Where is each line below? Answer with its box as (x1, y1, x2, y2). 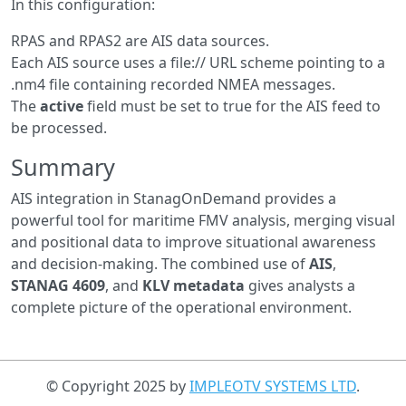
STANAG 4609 (11, 275, 105, 296)
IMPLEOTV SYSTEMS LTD (189, 376, 356, 397)
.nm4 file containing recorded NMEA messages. (11, 74, 335, 95)
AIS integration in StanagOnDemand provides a (11, 188, 336, 209)
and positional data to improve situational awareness (11, 232, 376, 253)
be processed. (11, 118, 107, 139)
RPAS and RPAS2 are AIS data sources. (11, 31, 269, 52)
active (40, 96, 83, 117)
